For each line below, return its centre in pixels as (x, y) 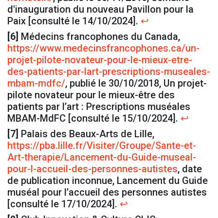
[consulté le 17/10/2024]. (64, 204)
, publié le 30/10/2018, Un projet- (136, 83)
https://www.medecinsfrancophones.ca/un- (103, 48)
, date (190, 169)
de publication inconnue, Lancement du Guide (108, 181)
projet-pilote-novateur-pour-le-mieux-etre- (100, 60)
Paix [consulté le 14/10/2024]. (74, 21)
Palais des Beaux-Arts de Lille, (86, 134)
